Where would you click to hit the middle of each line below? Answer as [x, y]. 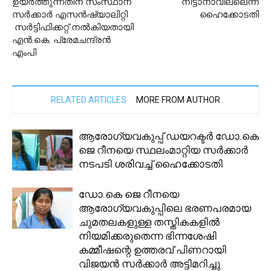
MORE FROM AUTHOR [178, 100]
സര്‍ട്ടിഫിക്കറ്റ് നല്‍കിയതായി [73, 27]
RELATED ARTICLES [89, 100]
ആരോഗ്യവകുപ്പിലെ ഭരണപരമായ [165, 208]
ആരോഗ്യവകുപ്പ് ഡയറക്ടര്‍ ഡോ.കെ [169, 136]
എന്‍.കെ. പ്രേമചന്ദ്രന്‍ [61, 40]
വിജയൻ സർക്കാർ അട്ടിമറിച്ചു [149, 263]
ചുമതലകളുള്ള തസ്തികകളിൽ [149, 222]
